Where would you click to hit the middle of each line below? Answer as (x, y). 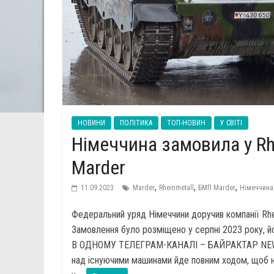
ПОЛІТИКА (136, 123)
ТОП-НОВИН (186, 123)
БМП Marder (217, 188)
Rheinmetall (176, 188)
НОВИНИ (91, 123)
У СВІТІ (231, 123)
